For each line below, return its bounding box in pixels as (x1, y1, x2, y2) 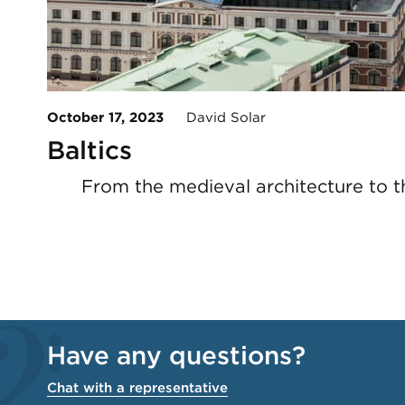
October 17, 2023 (47, 109, 164, 127)
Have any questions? (47, 340, 306, 372)
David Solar (164, 109, 266, 127)
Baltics (47, 135, 132, 166)
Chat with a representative (47, 380, 228, 397)
